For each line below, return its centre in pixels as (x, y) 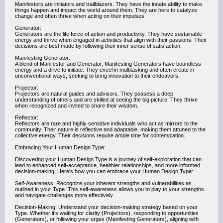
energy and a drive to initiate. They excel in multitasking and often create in (105, 70)
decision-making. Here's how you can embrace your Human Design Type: (104, 171)
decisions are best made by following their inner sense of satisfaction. (98, 46)
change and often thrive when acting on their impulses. (80, 16)
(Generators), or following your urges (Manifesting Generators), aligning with (107, 219)
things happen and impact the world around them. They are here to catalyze (106, 10)
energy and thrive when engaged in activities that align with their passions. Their (111, 40)
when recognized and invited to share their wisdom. (77, 106)
